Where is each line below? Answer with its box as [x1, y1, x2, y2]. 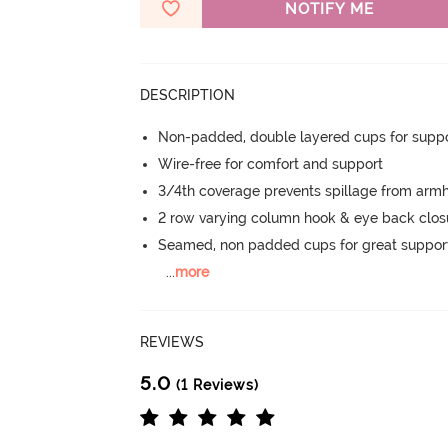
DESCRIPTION [140, 86, 236, 103]
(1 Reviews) [171, 376, 260, 393]
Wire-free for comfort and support [158, 155, 384, 172]
